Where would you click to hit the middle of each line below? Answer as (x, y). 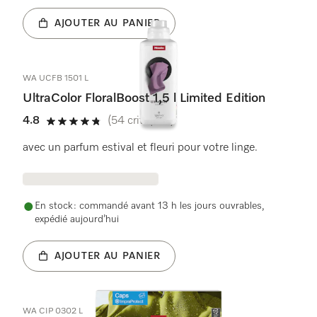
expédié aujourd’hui (77, 219)
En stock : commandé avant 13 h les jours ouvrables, (149, 206)
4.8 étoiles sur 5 (86, 128)
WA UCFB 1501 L (56, 79)
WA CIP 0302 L (53, 311)
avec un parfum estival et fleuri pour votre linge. (142, 148)
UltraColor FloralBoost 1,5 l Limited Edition (144, 98)
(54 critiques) (141, 121)
